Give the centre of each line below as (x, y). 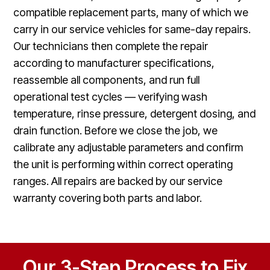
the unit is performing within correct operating (123, 164)
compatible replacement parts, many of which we (131, 12)
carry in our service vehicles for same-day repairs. (132, 29)
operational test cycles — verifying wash (111, 96)
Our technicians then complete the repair (111, 46)
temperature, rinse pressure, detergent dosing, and (135, 113)
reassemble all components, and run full (107, 80)
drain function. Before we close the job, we (116, 130)
